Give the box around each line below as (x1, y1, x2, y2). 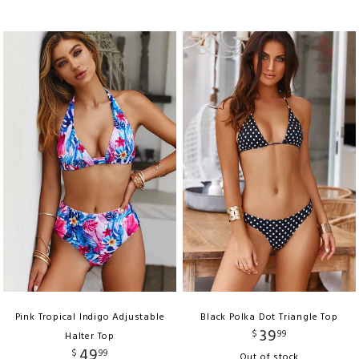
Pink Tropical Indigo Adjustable (14, 309, 165, 325)
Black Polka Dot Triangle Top (200, 309, 338, 325)
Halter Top (65, 328, 115, 345)
